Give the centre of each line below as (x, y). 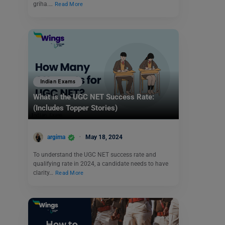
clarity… (44, 173)
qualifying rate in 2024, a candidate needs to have (101, 164)
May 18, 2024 (104, 137)
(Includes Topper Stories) (75, 108)
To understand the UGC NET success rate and (95, 155)
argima (56, 137)
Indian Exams (58, 82)
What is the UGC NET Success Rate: (94, 97)
